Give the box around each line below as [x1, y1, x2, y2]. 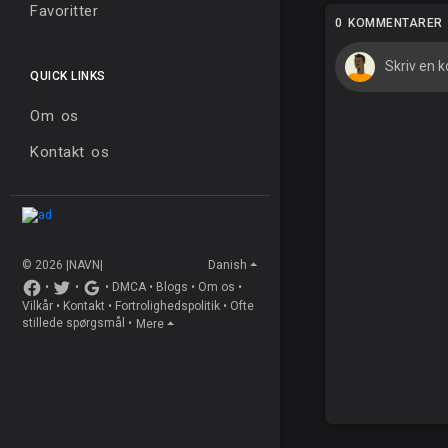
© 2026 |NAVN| [22, 257, 103, 272]
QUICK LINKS [30, 69, 106, 84]
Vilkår [22, 298, 53, 313]
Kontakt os [30, 143, 109, 162]
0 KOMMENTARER [335, 15, 443, 30]
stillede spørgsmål [22, 316, 125, 331]
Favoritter [30, 2, 98, 21]
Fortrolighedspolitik [115, 298, 220, 313]
